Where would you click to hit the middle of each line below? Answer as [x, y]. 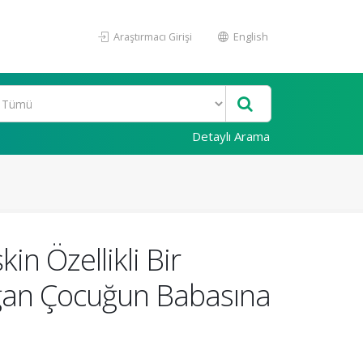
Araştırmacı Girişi [152, 36]
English [250, 36]
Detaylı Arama [231, 136]
